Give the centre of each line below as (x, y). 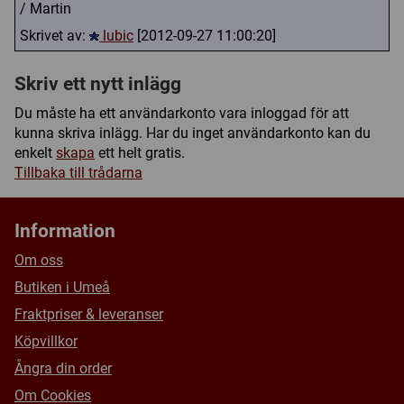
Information (65, 230)
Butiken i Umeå (62, 288)
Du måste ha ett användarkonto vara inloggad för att (182, 114)
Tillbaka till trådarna (78, 173)
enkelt (35, 153)
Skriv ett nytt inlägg (98, 84)
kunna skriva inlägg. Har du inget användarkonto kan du (193, 133)
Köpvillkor (46, 342)
